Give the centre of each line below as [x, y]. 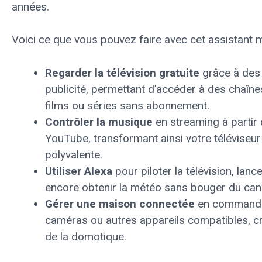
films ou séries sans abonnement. [127, 105]
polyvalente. [74, 154]
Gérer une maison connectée [120, 204]
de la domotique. [86, 236]
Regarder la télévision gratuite [122, 73]
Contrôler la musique [99, 122]
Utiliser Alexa [79, 171]
